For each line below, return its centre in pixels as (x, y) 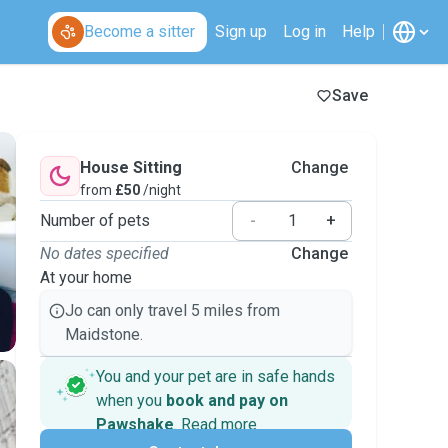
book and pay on (227, 400)
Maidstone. (104, 334)
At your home (86, 277)
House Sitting (131, 167)
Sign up (241, 31)
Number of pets (95, 220)
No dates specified (104, 253)
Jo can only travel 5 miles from (172, 310)
